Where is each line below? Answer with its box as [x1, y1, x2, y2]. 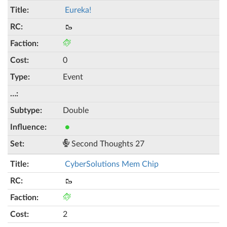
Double [63, 106, 89, 115]
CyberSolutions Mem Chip [65, 160, 159, 168]
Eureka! [65, 6, 91, 14]
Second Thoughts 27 [69, 140, 144, 148]
